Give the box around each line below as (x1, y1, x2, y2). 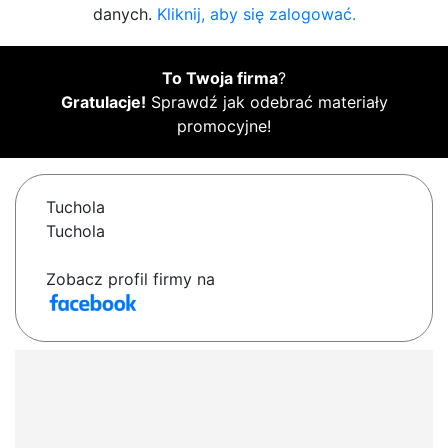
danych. (92, 4, 157, 25)
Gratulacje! (60, 92, 146, 113)
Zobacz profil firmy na (46, 269, 215, 290)
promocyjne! (177, 116, 271, 137)
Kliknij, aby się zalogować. (156, 4, 356, 25)
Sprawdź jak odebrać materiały (145, 92, 388, 113)
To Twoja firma (162, 68, 278, 89)
